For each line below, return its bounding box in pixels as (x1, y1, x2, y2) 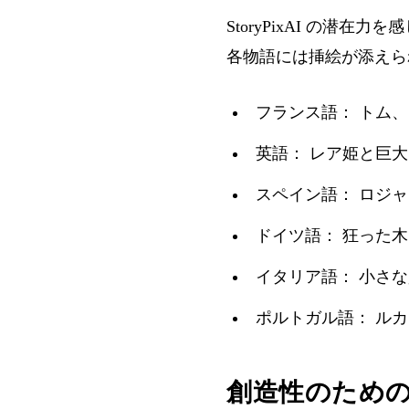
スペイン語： (256, 184, 359, 204)
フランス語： (256, 102, 359, 121)
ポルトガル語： (256, 308, 375, 327)
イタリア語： (256, 267, 359, 286)
